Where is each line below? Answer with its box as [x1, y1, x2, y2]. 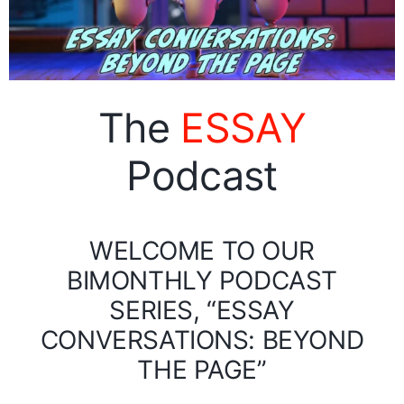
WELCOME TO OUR [88, 234, 316, 266]
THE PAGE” [137, 353, 267, 385]
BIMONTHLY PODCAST [67, 264, 337, 296]
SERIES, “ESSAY [109, 294, 295, 326]
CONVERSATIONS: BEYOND [40, 324, 364, 355]
